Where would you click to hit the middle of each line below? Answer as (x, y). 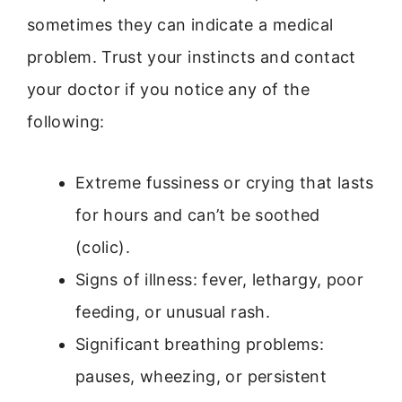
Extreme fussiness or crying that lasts (225, 182)
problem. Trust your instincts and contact (192, 57)
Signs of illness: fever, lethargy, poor (220, 279)
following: (66, 121)
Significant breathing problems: (200, 344)
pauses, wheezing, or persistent (201, 376)
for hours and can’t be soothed (198, 214)
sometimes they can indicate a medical (180, 24)
